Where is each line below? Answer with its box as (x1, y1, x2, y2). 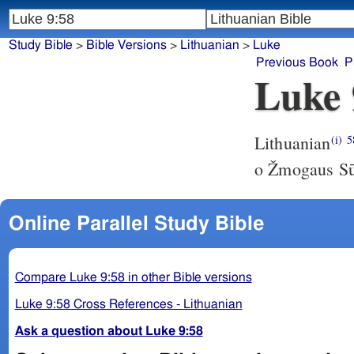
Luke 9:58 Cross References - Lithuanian (14, 297, 243, 311)
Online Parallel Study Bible (8, 213, 265, 234)
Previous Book (256, 56, 338, 70)
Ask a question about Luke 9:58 (14, 324, 203, 337)
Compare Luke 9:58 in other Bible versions (14, 270, 252, 284)
